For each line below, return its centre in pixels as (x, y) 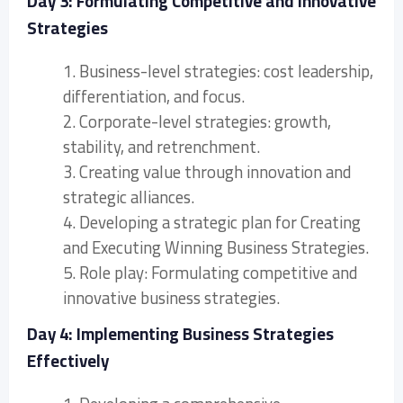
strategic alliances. (129, 197)
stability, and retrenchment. (161, 147)
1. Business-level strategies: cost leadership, (218, 71)
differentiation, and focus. (154, 96)
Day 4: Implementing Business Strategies (180, 334)
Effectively (68, 361)
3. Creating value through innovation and (207, 172)
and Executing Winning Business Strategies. (216, 247)
